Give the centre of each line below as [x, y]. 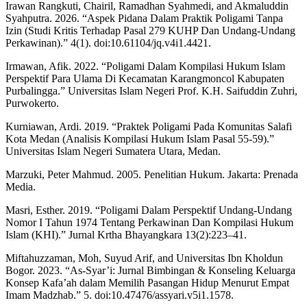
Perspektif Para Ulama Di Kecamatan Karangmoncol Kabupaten [145, 79]
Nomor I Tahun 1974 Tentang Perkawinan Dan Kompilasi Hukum [149, 223]
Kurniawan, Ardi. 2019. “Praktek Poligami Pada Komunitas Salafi [149, 127]
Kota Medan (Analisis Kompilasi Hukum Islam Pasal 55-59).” [140, 139]
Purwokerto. [32, 103]
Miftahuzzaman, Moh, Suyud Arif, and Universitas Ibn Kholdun [144, 258]
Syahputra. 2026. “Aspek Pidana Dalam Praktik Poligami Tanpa [144, 19]
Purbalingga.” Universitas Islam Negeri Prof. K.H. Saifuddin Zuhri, [151, 91]
